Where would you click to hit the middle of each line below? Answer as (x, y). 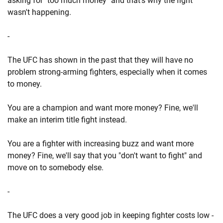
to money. (25, 84)
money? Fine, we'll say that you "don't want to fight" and (105, 156)
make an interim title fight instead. (67, 120)
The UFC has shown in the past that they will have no (100, 60)
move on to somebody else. (56, 167)
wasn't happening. (39, 12)
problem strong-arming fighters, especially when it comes (107, 72)
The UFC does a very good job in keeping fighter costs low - (111, 215)
